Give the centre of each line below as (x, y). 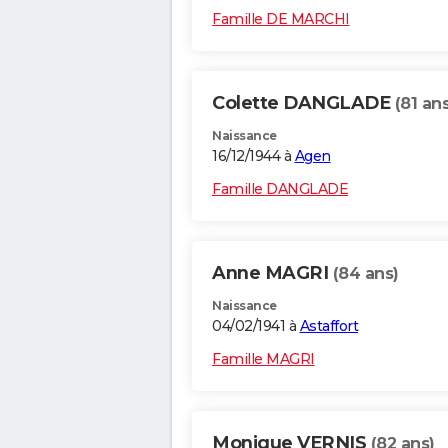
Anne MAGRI (272, 273)
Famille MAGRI (263, 359)
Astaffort (328, 326)
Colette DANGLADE (303, 103)
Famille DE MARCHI (281, 19)
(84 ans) (365, 274)
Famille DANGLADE (280, 189)
